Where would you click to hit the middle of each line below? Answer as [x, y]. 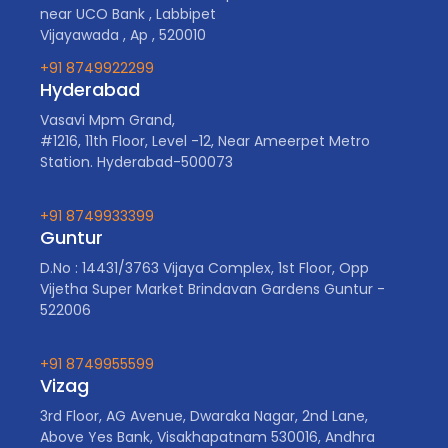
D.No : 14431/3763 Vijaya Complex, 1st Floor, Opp [204, 268]
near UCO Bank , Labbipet [130, 14]
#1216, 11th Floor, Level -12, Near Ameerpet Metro [205, 141]
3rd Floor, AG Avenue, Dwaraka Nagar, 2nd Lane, [204, 416]
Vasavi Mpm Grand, [107, 120]
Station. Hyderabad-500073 [136, 162]
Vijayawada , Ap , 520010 [123, 35]
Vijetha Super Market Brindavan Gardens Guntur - [212, 289]
